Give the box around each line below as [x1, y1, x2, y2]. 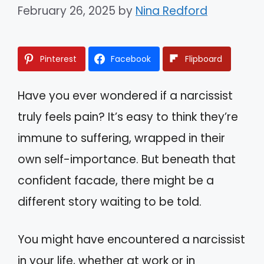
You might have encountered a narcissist [18, 232, 245, 247]
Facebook [111, 52, 151, 65]
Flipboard [185, 52, 222, 65]
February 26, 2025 [18, 2, 115, 19]
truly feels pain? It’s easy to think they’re [18, 108, 238, 125]
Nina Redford [136, 2, 207, 19]
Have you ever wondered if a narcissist [18, 87, 233, 104]
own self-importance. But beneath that [18, 151, 236, 167]
